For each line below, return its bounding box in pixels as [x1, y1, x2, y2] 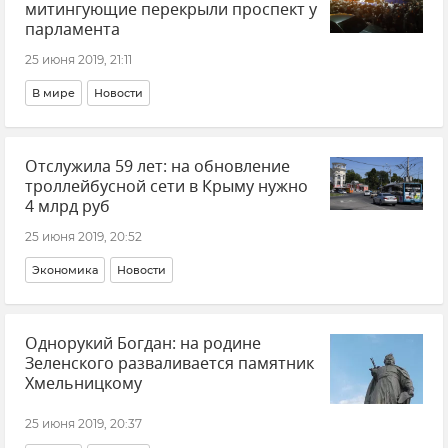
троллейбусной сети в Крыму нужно [25, 175, 308, 199]
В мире [32, 86, 75, 100]
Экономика [32, 263, 98, 277]
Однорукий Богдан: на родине [25, 332, 261, 356]
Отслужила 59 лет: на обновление [25, 155, 290, 179]
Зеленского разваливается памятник [25, 352, 314, 376]
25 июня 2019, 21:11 [25, 52, 132, 67]
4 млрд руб [25, 195, 110, 219]
